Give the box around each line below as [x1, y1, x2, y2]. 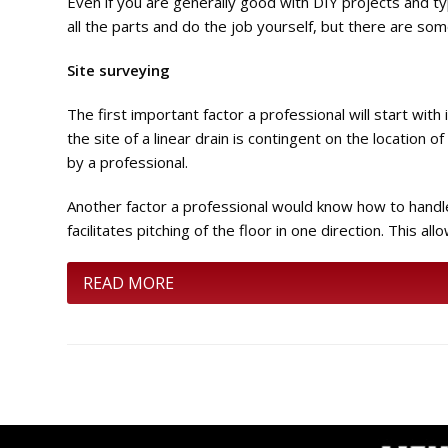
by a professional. [67, 152, 189, 173]
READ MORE [83, 272, 175, 295]
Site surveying [67, 60, 171, 81]
